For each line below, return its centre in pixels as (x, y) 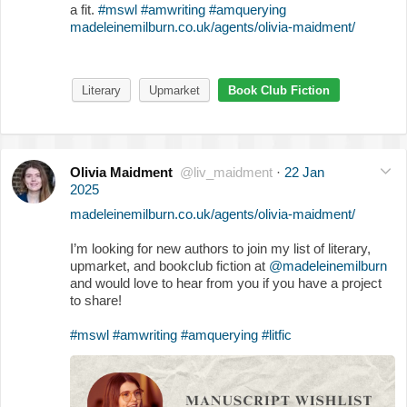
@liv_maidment (226, 172)
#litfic (277, 334)
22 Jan (304, 172)
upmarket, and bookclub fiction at (169, 265)
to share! (96, 300)
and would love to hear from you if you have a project (226, 283)
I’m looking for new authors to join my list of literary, (220, 248)
